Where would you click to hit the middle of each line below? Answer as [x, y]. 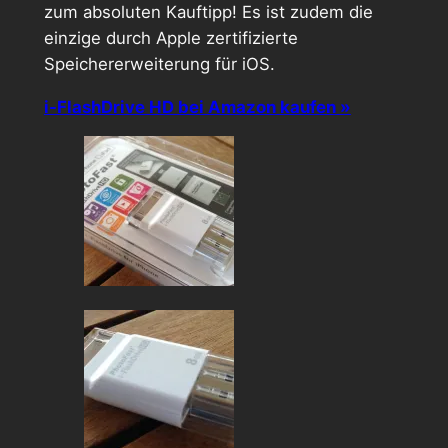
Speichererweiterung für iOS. [159, 63]
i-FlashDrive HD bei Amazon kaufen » [197, 106]
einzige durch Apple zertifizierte [170, 37]
